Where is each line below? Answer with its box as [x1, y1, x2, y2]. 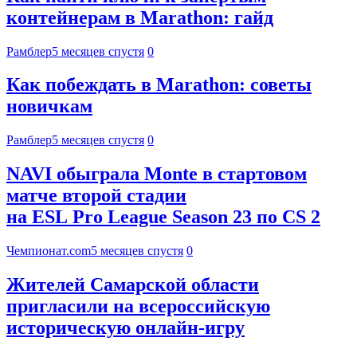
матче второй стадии [6, 185, 186, 206]
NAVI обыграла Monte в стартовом [6, 163, 307, 185]
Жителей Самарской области [6, 274, 259, 296]
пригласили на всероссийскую [6, 296, 270, 317]
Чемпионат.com [6, 244, 91, 258]
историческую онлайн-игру [6, 317, 245, 339]
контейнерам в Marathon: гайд [6, 6, 273, 28]
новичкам [6, 96, 92, 117]
